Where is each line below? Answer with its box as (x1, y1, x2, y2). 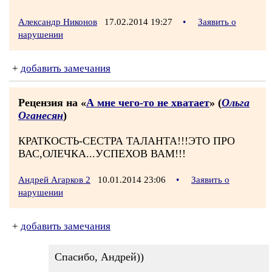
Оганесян (18, 109, 63, 121)
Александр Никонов (18, 17, 97, 27)
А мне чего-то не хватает (86, 97, 209, 109)
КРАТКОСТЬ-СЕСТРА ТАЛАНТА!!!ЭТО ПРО (18, 135, 235, 147)
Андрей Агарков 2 (18, 175, 90, 185)
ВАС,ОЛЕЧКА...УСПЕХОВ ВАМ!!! (18, 148, 186, 160)
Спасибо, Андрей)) (55, 251, 144, 263)
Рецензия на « (18, 97, 86, 109)
